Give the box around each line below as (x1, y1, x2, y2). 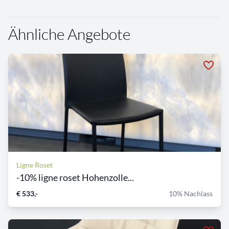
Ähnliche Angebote (8, 25, 130, 44)
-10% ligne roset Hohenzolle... (16, 172, 134, 184)
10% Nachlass (169, 189, 213, 198)
